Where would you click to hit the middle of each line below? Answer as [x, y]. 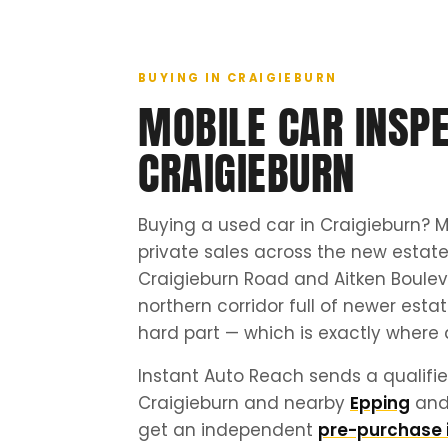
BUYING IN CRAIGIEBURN [238, 78]
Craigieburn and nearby [244, 403]
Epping [380, 403]
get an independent [228, 430]
